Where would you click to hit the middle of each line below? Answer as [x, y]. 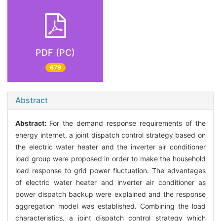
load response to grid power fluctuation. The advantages [110, 171]
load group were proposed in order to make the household [110, 159]
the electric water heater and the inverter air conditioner [110, 147]
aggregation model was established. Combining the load [110, 206]
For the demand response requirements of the [128, 123]
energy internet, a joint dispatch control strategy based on [110, 135]
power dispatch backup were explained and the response [110, 194]
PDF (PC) [55, 52]
